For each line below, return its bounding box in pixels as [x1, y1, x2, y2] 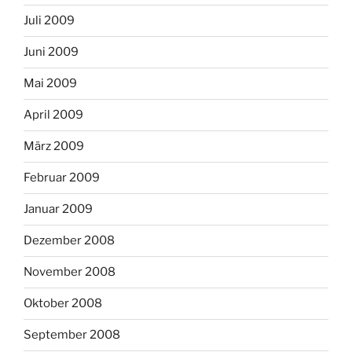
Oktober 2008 [24, 296, 102, 311]
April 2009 [24, 108, 83, 123]
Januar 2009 [24, 202, 93, 217]
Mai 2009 [24, 76, 77, 91]
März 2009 [24, 139, 84, 154]
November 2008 [24, 265, 115, 280]
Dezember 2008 [24, 233, 115, 248]
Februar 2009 [24, 170, 100, 185]
